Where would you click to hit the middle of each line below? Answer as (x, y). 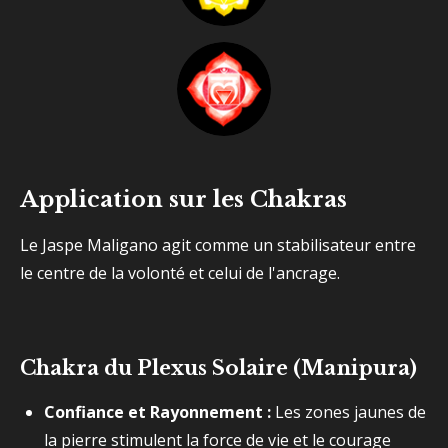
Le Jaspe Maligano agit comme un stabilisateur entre (218, 245)
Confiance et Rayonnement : (157, 412)
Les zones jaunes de (348, 412)
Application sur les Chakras (183, 199)
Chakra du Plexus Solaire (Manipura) (218, 368)
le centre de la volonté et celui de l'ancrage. (180, 273)
